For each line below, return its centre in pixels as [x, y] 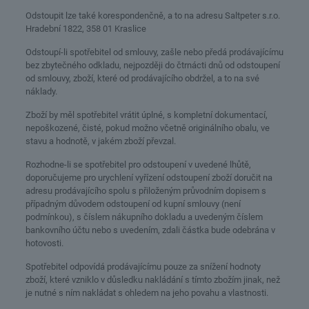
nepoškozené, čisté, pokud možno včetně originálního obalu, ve [147, 128]
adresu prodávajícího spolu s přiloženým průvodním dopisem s [146, 191]
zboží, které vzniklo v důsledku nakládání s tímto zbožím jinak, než [152, 280]
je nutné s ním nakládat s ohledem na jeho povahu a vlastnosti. [147, 293]
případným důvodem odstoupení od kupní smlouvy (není [133, 204]
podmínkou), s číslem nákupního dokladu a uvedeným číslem [144, 217]
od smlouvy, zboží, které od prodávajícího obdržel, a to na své [142, 78]
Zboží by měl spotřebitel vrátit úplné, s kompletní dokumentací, [146, 115]
